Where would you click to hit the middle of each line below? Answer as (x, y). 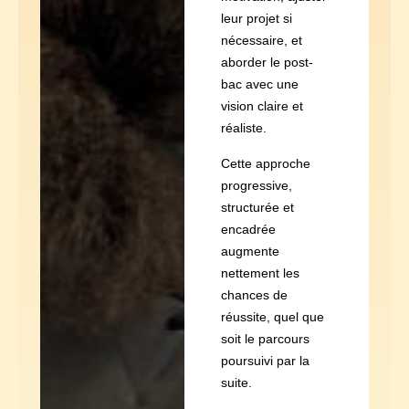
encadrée (248, 229)
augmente (250, 251)
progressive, (256, 185)
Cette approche (265, 163)
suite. (236, 382)
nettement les (260, 273)
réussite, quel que (272, 316)
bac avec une (259, 84)
